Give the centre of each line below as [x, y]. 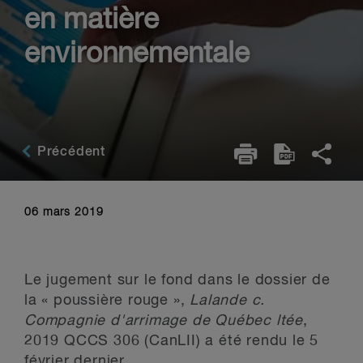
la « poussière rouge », [107, 301]
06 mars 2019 [64, 212]
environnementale [137, 54]
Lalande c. [228, 301]
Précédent [69, 152]
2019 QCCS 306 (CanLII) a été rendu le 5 [172, 341]
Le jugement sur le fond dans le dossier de [177, 280]
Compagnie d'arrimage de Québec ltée [164, 321]
